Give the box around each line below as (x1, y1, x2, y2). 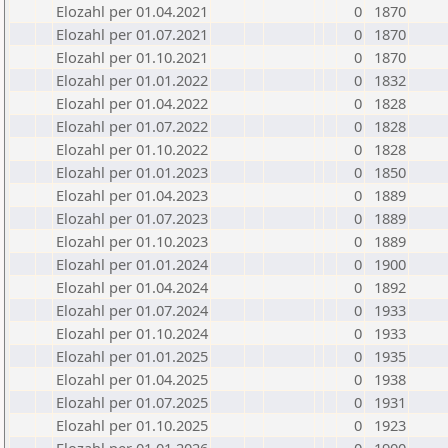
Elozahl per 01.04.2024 (56, 277, 208, 297)
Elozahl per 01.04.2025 (56, 369, 208, 389)
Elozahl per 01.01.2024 (56, 254, 208, 274)
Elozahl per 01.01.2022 (56, 70, 208, 90)
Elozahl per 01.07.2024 (56, 300, 208, 320)
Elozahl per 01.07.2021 (56, 24, 208, 44)
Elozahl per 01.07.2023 (56, 208, 208, 228)
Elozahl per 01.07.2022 (56, 116, 208, 136)
